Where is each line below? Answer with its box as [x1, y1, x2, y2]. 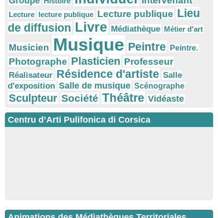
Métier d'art [164, 25, 203, 34]
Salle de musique [59, 81, 130, 91]
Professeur [124, 56, 173, 67]
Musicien [9, 42, 49, 53]
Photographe [9, 56, 67, 67]
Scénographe [134, 82, 184, 91]
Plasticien [71, 55, 120, 68]
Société [61, 92, 98, 104]
